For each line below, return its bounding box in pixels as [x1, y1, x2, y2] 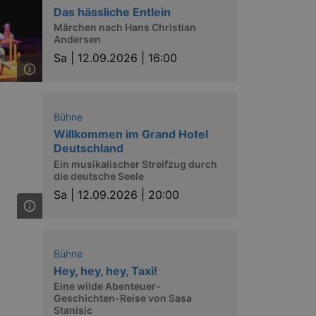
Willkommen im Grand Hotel [54, 127, 208, 141]
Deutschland [54, 141, 123, 155]
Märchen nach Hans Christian [54, 21, 196, 33]
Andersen [54, 33, 101, 45]
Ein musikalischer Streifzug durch [54, 157, 217, 170]
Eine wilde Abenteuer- [54, 280, 161, 292]
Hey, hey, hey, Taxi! [54, 263, 157, 278]
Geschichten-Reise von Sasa [54, 292, 192, 304]
